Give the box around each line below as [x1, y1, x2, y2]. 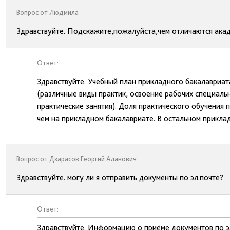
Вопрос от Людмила [16, 8, 79, 16]
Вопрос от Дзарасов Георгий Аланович [16, 155, 137, 163]
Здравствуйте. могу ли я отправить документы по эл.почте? [16, 172, 223, 182]
